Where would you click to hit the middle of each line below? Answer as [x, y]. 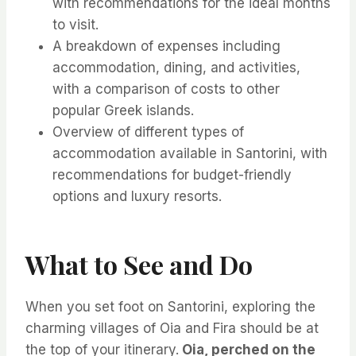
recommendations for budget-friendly [172, 175]
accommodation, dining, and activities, [176, 68]
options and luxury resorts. [137, 197]
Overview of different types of [148, 132]
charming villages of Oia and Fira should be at [172, 329]
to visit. [75, 25]
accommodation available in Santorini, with [190, 154]
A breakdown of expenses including [166, 46]
